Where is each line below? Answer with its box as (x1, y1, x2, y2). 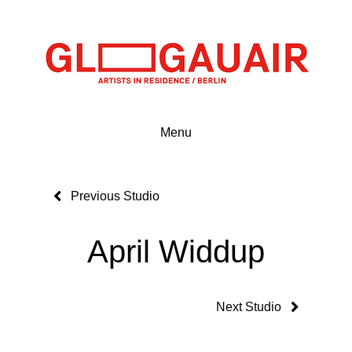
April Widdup (87, 233, 265, 269)
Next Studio (216, 300, 281, 314)
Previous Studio (71, 189, 159, 203)
